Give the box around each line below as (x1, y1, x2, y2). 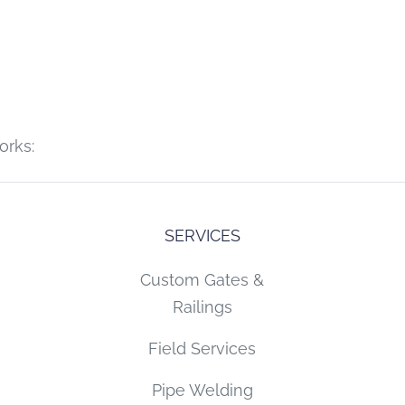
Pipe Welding (151, 380, 253, 400)
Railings (172, 297, 232, 316)
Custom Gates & (140, 269, 265, 289)
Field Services (148, 338, 257, 358)
